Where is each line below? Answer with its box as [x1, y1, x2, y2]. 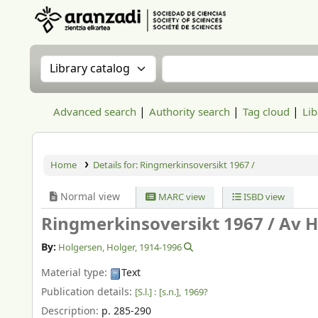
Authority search [149, 104, 230, 120]
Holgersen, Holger [58, 241, 136, 255]
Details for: [92, 158, 140, 172]
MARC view [156, 190, 206, 204]
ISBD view [241, 190, 285, 204]
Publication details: [41, 284, 135, 300]
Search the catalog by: [40, 54, 181, 74]
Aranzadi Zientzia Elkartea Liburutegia [33, 34, 192, 48]
